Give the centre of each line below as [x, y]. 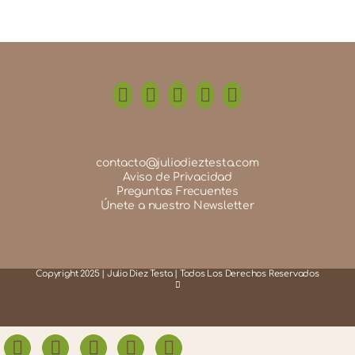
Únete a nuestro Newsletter [177, 206]
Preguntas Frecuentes [177, 192]
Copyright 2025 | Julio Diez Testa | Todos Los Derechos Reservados [177, 274]
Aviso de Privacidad [177, 177]
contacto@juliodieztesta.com [177, 163]
